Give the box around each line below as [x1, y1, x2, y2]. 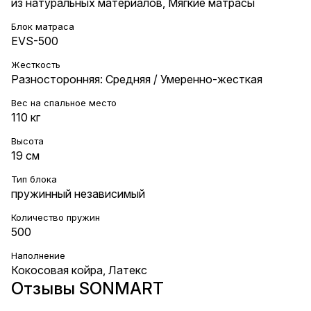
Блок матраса [11, 20, 74, 32]
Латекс [108, 262, 147, 277]
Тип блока [11, 173, 57, 185]
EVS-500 [11, 33, 58, 48]
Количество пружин [11, 211, 100, 223]
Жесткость [11, 58, 60, 70]
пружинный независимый [11, 186, 145, 201]
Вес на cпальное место [11, 96, 117, 108]
